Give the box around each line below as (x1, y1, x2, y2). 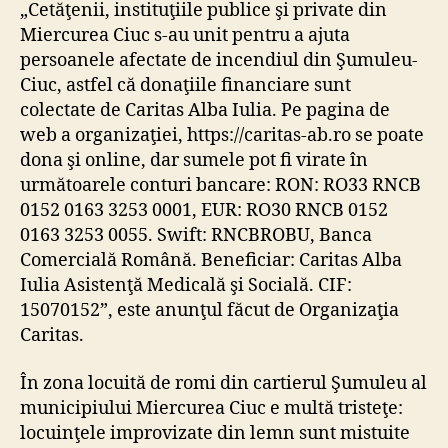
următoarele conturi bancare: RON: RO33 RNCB (20, 174, 421, 198)
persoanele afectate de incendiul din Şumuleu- (20, 49, 418, 73)
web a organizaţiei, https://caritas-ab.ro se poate (20, 124, 424, 148)
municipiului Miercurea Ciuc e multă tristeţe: (20, 396, 403, 420)
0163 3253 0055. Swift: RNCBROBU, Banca (20, 224, 372, 248)
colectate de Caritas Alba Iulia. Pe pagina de (20, 99, 390, 123)
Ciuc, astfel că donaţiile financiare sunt (20, 74, 351, 98)
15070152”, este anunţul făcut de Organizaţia (20, 299, 399, 323)
